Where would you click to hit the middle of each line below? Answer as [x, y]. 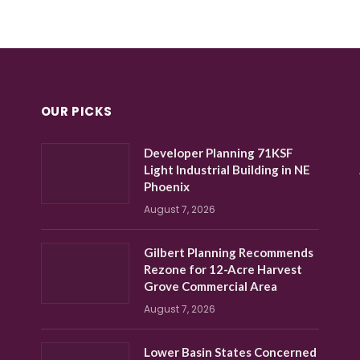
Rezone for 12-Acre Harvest [223, 269]
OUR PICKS [77, 111]
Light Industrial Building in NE [227, 169]
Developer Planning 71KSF [218, 152]
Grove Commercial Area [210, 286]
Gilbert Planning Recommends [228, 252]
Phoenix [166, 186]
